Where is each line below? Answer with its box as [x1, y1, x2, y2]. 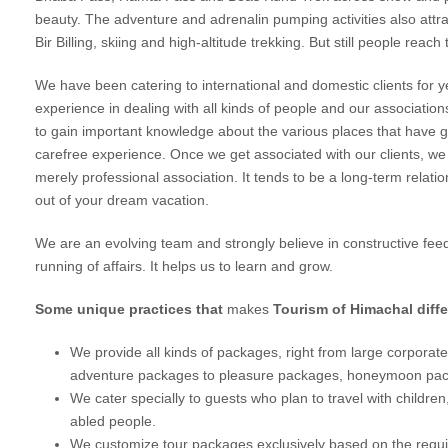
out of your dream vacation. [35, 192, 209, 209]
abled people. [70, 413, 156, 430]
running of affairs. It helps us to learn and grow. [35, 258, 337, 275]
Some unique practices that [35, 301, 227, 318]
